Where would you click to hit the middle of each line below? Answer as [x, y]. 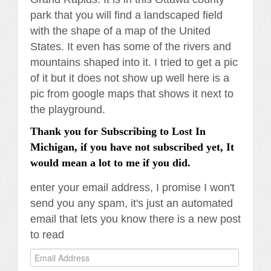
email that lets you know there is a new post [135, 219]
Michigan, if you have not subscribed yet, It [132, 147]
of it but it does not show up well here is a [130, 78]
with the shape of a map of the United [120, 31]
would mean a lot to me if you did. [110, 163]
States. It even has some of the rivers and [131, 47]
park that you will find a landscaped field [126, 15]
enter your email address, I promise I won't [132, 188]
